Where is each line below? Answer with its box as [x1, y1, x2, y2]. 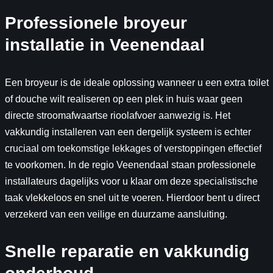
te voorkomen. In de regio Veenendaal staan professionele [4, 160, 256, 171]
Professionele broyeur [4, 13, 187, 33]
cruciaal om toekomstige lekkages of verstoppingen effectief [4, 143, 261, 154]
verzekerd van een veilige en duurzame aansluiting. [4, 209, 227, 220]
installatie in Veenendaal [4, 35, 205, 55]
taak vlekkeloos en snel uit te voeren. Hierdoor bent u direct [4, 193, 260, 204]
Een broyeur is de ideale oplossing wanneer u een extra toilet [4, 77, 269, 88]
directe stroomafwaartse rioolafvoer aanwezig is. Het [4, 110, 230, 121]
